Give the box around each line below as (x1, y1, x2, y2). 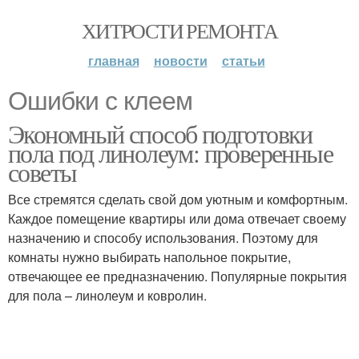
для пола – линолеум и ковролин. (8, 286, 207, 305)
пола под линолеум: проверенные (8, 135, 333, 170)
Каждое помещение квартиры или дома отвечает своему (8, 209, 346, 228)
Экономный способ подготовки (8, 116, 313, 151)
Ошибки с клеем (8, 87, 192, 115)
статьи (221, 51, 265, 70)
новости (153, 51, 208, 70)
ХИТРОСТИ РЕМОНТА (81, 17, 278, 44)
